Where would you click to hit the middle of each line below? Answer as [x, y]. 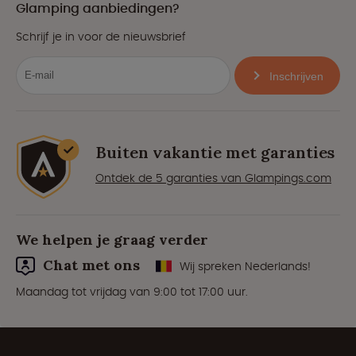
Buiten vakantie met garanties [215, 152]
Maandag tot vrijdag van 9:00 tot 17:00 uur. [132, 291]
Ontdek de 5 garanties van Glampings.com [213, 178]
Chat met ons [91, 265]
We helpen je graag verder [112, 239]
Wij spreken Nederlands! [245, 266]
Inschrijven [296, 76]
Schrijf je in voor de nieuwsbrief [101, 36]
